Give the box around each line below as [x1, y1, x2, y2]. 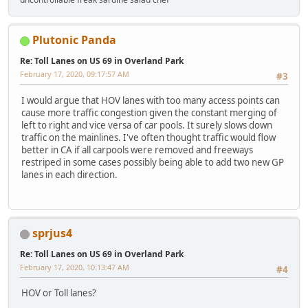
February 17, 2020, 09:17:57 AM [20, 69, 129, 80]
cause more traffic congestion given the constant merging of [21, 106, 277, 119]
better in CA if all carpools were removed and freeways [21, 143, 253, 156]
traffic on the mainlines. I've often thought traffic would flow [21, 131, 276, 144]
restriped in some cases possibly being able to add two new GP [21, 155, 284, 168]
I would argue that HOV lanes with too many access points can [21, 93, 280, 107]
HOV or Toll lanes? [21, 287, 96, 300]
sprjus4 [32, 225, 72, 241]
